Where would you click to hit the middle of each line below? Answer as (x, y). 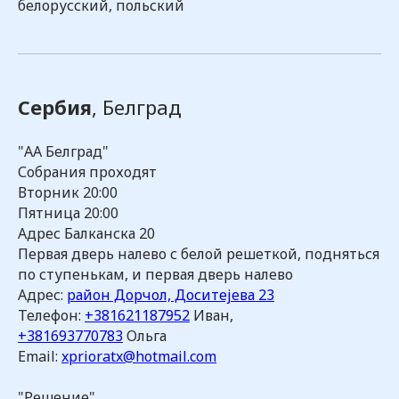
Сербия (55, 107)
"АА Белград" (63, 151)
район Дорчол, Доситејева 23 (171, 295)
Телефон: (51, 315)
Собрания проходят (87, 172)
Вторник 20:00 (68, 192)
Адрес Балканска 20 (86, 233)
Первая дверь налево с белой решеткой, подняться (199, 254)
